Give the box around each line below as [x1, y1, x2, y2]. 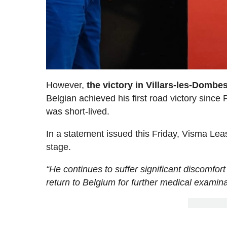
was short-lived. [46, 106, 110, 117]
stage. [46, 141, 71, 152]
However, [46, 80, 87, 90]
